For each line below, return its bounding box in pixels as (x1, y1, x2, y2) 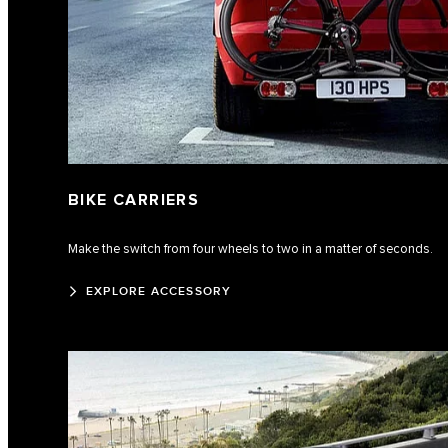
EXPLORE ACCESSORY (86, 283, 232, 299)
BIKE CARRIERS (68, 191, 200, 211)
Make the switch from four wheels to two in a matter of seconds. (68, 240, 433, 257)
